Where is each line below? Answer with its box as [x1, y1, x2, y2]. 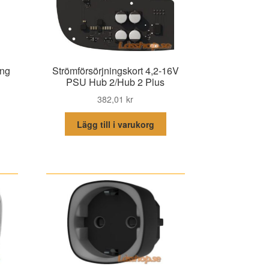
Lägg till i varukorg [76, 118, 154, 130]
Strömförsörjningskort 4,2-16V [52, 63, 179, 77]
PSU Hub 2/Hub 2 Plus [66, 74, 165, 89]
